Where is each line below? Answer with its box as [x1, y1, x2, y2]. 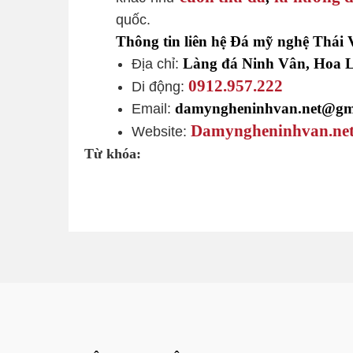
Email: [132, 101, 175, 117]
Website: [132, 124, 191, 140]
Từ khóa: [84, 147, 141, 162]
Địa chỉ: [132, 56, 183, 72]
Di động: [132, 79, 188, 95]
